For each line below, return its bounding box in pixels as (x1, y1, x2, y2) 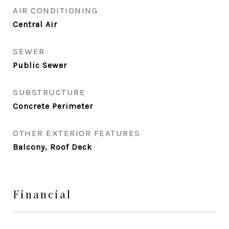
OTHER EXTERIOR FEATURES (13, 128, 141, 138)
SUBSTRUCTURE (13, 87, 85, 97)
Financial (13, 187, 72, 201)
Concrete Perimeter (13, 101, 93, 111)
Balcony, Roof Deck (13, 142, 92, 152)
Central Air (13, 19, 57, 29)
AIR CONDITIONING (13, 5, 98, 15)
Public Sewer (13, 60, 67, 70)
